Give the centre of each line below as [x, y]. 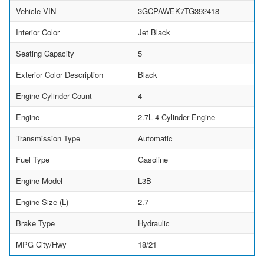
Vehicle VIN [36, 11]
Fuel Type [33, 159]
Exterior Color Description [60, 74]
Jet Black [154, 32]
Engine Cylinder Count [54, 95]
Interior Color [38, 32]
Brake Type [35, 223]
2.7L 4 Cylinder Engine [176, 117]
